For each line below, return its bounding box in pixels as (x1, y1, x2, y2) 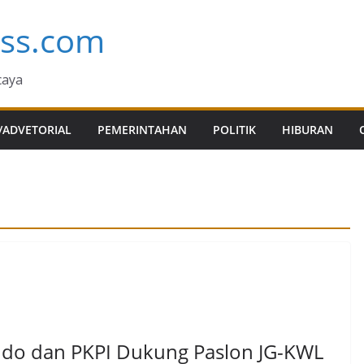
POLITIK (213, 122, 256, 137)
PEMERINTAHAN (97, 122, 187, 137)
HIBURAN (282, 122, 333, 137)
